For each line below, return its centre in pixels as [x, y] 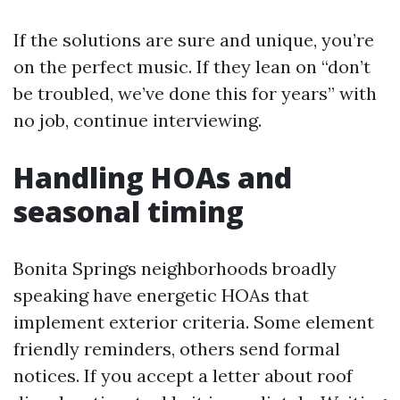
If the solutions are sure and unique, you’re [194, 40]
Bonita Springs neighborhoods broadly [175, 268]
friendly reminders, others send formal [177, 349]
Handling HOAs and [153, 177]
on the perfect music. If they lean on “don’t [192, 67]
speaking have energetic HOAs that [161, 295]
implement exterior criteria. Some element [194, 322]
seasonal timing [129, 211]
